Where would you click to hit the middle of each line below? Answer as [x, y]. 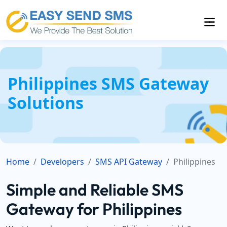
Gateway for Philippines [94, 209]
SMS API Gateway [129, 162]
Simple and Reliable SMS [95, 190]
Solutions [46, 103]
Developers [62, 162]
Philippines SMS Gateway [108, 83]
